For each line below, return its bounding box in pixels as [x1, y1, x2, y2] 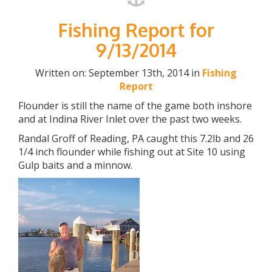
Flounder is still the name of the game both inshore [18, 99, 252, 112]
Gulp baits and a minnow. [18, 158, 132, 172]
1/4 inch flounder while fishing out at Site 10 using [18, 145, 245, 158]
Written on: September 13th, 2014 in [35, 66, 202, 80]
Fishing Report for [58, 18, 214, 41]
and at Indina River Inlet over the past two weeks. [18, 112, 242, 126]
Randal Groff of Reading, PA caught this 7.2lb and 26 [18, 132, 254, 145]
